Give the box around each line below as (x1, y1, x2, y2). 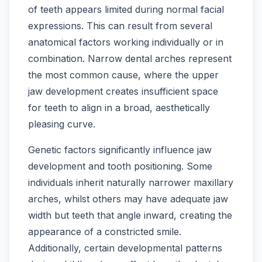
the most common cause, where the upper (28, 69, 219, 81)
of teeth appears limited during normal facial (28, 4, 224, 16)
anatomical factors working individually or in (28, 36, 223, 49)
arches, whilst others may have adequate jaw (28, 193, 228, 205)
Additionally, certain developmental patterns (28, 242, 222, 254)
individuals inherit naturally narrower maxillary (28, 177, 233, 189)
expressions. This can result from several (28, 20, 212, 32)
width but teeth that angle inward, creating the (28, 209, 232, 222)
